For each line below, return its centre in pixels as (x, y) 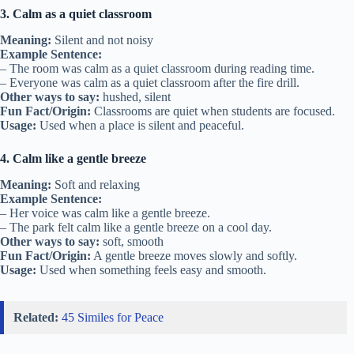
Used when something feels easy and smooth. (151, 269)
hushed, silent (135, 97)
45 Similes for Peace (113, 317)
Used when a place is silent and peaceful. (140, 126)
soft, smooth (132, 241)
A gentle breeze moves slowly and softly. (194, 255)
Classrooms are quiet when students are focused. (213, 111)
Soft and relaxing (96, 184)
